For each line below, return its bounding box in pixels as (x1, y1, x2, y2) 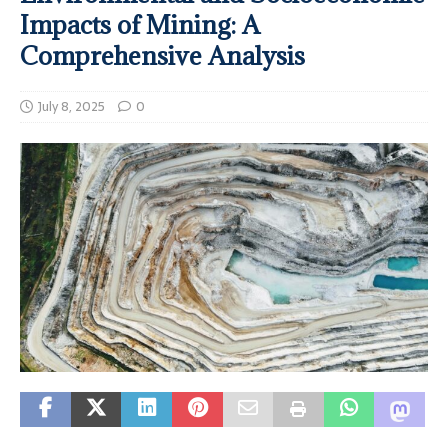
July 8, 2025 (38, 96, 105, 118)
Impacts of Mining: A (20, 8, 260, 42)
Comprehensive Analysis (20, 39, 305, 73)
